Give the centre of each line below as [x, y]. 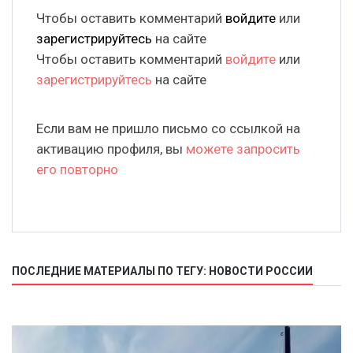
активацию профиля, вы [111, 149]
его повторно [77, 170]
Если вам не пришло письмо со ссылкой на [168, 129]
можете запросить [243, 149]
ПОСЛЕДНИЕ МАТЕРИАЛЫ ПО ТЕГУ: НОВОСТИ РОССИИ [162, 271]
